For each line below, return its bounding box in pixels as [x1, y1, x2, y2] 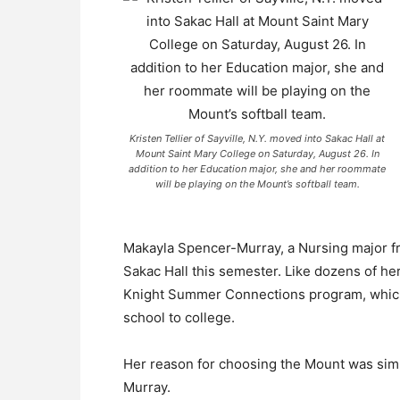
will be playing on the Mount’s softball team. [154, 178, 360, 190]
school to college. [123, 309, 235, 326]
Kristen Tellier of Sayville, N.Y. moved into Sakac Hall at [129, 132, 385, 145]
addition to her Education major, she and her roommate [129, 162, 386, 175]
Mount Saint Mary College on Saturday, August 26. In [135, 147, 379, 160]
